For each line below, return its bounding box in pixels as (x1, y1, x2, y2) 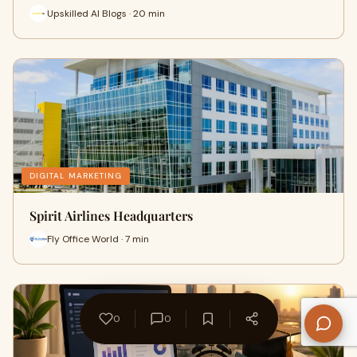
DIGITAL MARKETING (29, 171, 122, 182)
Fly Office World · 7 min (47, 232, 149, 245)
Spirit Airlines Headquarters (29, 207, 193, 225)
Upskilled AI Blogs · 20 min (47, 6, 165, 20)
